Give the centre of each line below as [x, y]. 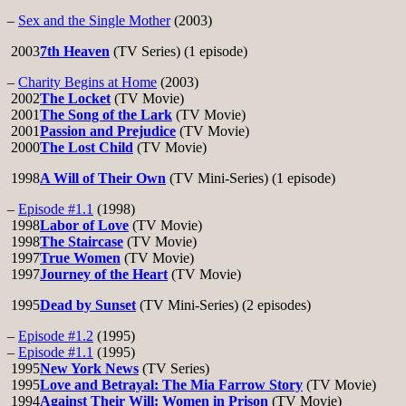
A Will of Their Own [103, 179]
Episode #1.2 [56, 336]
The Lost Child [87, 148]
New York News [89, 369]
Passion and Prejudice [108, 131]
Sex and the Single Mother [94, 21]
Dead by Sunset [88, 305]
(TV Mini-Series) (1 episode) [251, 179]
